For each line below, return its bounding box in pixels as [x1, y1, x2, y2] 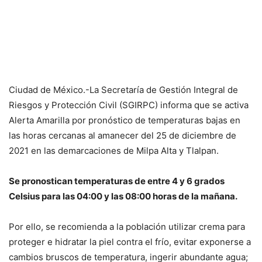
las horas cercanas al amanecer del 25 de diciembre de [9, 129, 236, 141]
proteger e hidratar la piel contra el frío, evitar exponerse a [9, 236, 251, 247]
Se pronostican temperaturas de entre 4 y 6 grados [9, 175, 225, 187]
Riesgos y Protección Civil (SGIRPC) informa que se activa [9, 99, 249, 111]
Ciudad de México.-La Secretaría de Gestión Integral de [9, 84, 238, 95]
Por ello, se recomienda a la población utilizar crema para [9, 220, 245, 232]
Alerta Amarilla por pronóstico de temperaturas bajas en [9, 114, 240, 126]
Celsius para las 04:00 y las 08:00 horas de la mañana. [9, 190, 237, 202]
